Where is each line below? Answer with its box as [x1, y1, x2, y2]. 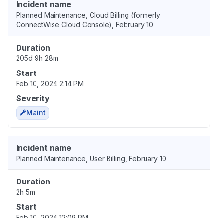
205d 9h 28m [16, 54, 58, 63]
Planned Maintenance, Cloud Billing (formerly [16, 11, 160, 19]
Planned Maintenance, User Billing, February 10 [16, 154, 166, 163]
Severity [16, 93, 50, 104]
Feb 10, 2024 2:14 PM [16, 79, 84, 88]
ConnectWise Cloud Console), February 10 [16, 20, 153, 29]
